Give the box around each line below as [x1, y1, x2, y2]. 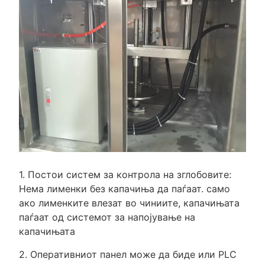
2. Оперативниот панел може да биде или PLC [18, 248, 237, 260]
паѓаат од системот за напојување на [18, 211, 195, 223]
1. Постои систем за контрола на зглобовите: [18, 168, 231, 180]
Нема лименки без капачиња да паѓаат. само [18, 182, 230, 195]
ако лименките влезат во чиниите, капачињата [18, 196, 240, 209]
